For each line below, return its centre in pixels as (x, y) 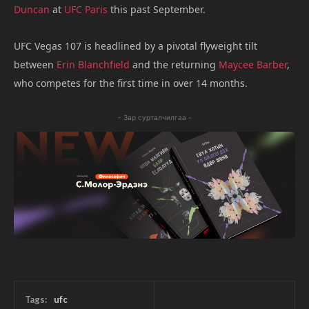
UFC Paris (86, 9)
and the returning (174, 64)
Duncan (32, 9)
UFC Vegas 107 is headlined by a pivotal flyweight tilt (136, 46)
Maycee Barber (253, 64)
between (35, 64)
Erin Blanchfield (93, 64)
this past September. (157, 9)
